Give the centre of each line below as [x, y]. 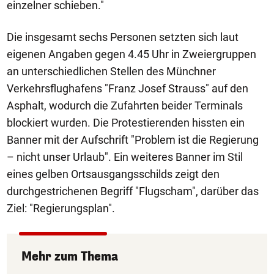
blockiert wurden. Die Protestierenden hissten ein [126, 123]
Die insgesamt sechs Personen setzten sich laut [123, 37]
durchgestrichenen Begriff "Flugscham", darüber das [133, 191]
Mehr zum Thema [70, 257]
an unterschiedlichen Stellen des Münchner [111, 71]
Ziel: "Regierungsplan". [61, 208]
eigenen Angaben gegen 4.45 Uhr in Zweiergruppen [131, 54]
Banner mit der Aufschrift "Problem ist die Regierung [133, 140]
